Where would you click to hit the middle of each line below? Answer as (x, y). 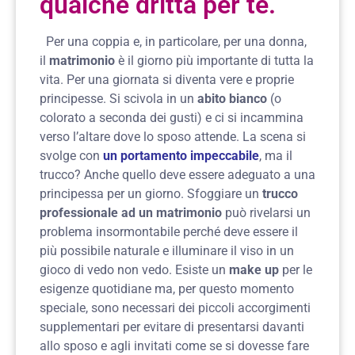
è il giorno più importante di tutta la (214, 60)
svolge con (70, 155)
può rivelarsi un (266, 212)
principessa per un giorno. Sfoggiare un (149, 193)
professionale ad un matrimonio (131, 212)
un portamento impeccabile (181, 155)
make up (252, 269)
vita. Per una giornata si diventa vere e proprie (167, 79)
